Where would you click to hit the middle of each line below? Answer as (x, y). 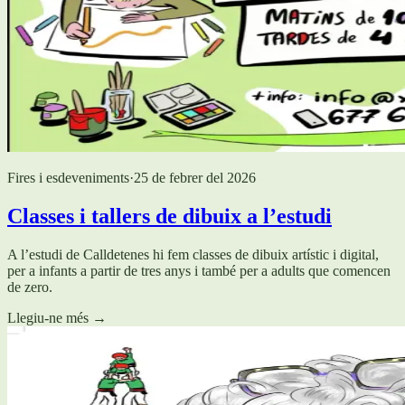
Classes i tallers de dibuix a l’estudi (170, 217)
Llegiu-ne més (48, 318)
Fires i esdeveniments (68, 178)
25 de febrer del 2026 (195, 178)
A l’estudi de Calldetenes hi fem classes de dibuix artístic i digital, (193, 255)
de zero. (30, 287)
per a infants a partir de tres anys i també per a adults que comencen (199, 271)
